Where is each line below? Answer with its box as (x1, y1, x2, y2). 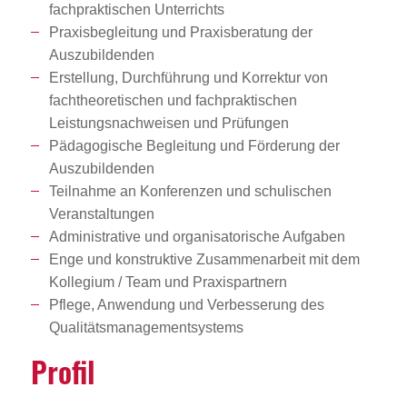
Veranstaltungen (48, 205, 154, 222)
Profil (30, 349, 94, 392)
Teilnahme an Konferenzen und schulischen (48, 183, 332, 199)
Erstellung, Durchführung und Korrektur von (48, 69, 328, 85)
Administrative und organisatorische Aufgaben (48, 228, 345, 244)
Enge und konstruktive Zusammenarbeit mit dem (48, 251, 360, 267)
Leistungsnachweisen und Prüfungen (48, 114, 289, 131)
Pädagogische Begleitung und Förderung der (48, 137, 340, 154)
